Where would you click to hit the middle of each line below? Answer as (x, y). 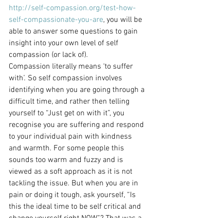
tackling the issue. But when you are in (74, 183)
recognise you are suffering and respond (77, 125)
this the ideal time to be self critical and (76, 207)
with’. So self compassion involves (66, 78)
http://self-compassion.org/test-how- (72, 8)
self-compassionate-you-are (56, 20)
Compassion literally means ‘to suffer (72, 67)
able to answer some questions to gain (74, 32)
